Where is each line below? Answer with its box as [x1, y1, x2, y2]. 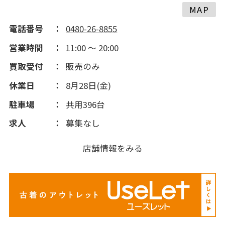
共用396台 [66, 98, 105, 110]
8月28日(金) [66, 79, 111, 91]
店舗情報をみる [82, 142, 143, 154]
